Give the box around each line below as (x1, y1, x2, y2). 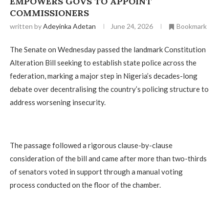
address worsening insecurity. (10, 98, 106, 107)
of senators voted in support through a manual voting (10, 167, 183, 176)
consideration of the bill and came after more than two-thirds (10, 154, 207, 163)
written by (10, 22, 43, 30)
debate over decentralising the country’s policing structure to (10, 85, 209, 94)
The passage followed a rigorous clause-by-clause (10, 141, 173, 150)
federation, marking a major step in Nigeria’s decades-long (10, 71, 197, 81)
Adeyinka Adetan (43, 22, 96, 30)
